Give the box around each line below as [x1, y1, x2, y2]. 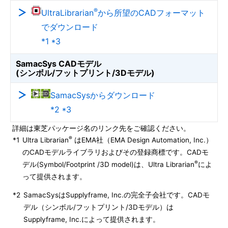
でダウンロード [41, 22, 98, 32]
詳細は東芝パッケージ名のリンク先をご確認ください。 [10, 124, 190, 132]
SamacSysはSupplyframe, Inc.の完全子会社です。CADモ [23, 191, 210, 199]
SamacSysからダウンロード [50, 90, 155, 100]
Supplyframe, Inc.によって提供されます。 [23, 215, 160, 223]
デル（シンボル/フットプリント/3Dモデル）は [23, 203, 174, 211]
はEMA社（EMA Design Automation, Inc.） [72, 136, 213, 144]
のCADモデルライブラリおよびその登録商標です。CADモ [22, 148, 209, 156]
